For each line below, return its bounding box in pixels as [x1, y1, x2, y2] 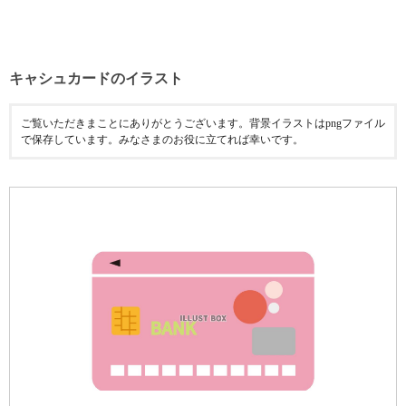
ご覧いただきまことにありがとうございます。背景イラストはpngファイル [21, 117, 385, 130]
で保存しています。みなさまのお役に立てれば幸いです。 [21, 133, 304, 146]
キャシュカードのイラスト [9, 71, 183, 86]
